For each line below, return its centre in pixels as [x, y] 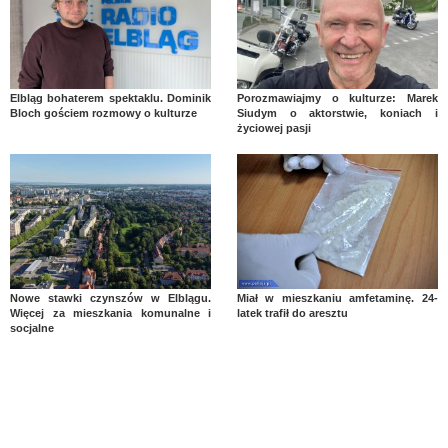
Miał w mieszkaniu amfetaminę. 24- [337, 297]
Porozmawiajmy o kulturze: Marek [337, 98]
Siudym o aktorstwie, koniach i [337, 113]
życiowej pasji [273, 128]
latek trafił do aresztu [292, 312]
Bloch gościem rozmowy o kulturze [103, 113]
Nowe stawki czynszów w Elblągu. [111, 297]
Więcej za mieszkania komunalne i [111, 312]
